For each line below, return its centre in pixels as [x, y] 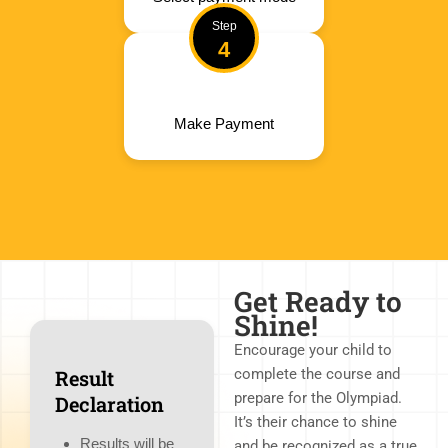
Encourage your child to [313, 349]
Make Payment [224, 123]
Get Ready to [318, 301]
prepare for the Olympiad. [318, 397]
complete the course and [317, 373]
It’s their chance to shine [315, 421]
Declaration [109, 403]
